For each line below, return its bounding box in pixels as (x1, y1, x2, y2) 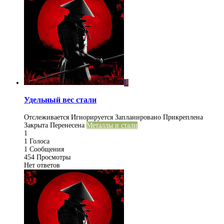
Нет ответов (24, 161, 60, 169)
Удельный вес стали (24, 95, 96, 105)
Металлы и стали (86, 121, 137, 129)
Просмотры (36, 153, 70, 161)
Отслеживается (24, 113, 69, 121)
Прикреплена (163, 113, 203, 121)
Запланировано (115, 113, 161, 121)
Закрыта (24, 121, 48, 129)
